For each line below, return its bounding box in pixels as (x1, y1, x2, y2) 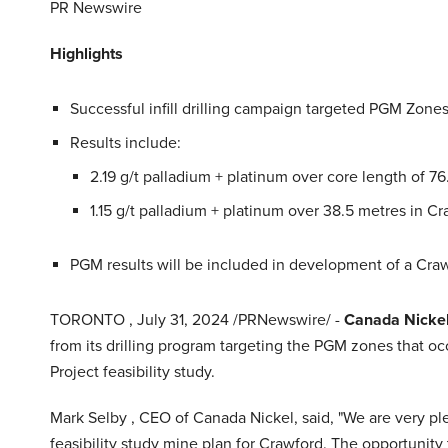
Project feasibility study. (50, 362, 215, 383)
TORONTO (50, 310, 129, 331)
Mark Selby (50, 408, 131, 429)
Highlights (50, 44, 123, 65)
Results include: (70, 133, 181, 154)
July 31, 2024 (137, 310, 233, 331)
